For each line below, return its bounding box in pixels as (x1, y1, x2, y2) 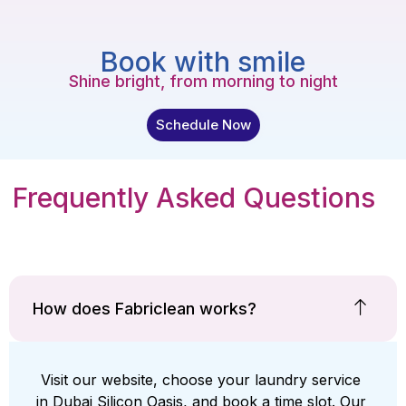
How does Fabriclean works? (33, 298, 256, 318)
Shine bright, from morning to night (68, 71, 338, 91)
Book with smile (101, 44, 305, 78)
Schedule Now (155, 115, 251, 133)
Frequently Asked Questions (13, 180, 375, 214)
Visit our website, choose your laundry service (36, 370, 361, 389)
